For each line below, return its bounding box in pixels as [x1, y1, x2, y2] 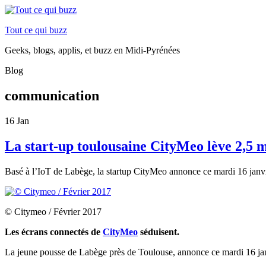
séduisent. [138, 226, 179, 237]
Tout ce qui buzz [5, 25, 67, 35]
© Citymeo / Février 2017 [5, 206, 102, 217]
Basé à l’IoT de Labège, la [5, 166, 106, 176]
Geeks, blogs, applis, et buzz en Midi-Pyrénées [5, 45, 180, 55]
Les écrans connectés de [5, 226, 103, 237]
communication [5, 87, 99, 103]
